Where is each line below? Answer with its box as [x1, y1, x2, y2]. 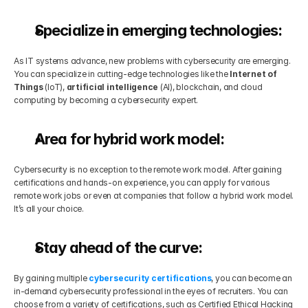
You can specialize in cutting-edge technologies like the [14, 69, 230, 79]
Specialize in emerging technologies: [34, 21, 283, 39]
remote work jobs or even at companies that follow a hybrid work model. [14, 190, 294, 201]
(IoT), [43, 82, 67, 92]
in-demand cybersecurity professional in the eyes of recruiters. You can [14, 286, 288, 296]
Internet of [230, 69, 277, 79]
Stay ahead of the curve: [34, 239, 202, 256]
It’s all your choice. [14, 203, 84, 214]
